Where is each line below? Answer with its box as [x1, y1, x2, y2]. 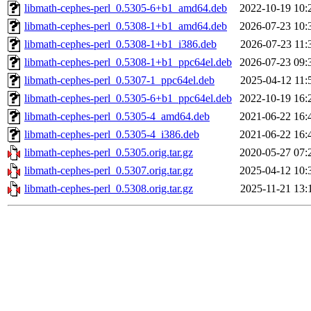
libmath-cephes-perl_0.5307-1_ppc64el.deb [24, 74, 215, 87]
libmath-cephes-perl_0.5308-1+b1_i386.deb [24, 38, 217, 51]
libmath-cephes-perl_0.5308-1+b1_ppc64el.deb [24, 56, 232, 69]
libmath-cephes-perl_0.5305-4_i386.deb [24, 128, 199, 141]
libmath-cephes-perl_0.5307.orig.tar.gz [24, 165, 193, 177]
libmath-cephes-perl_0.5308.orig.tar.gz [24, 183, 193, 195]
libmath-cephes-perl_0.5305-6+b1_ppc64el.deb [24, 92, 232, 105]
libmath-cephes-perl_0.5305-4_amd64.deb [24, 110, 210, 123]
